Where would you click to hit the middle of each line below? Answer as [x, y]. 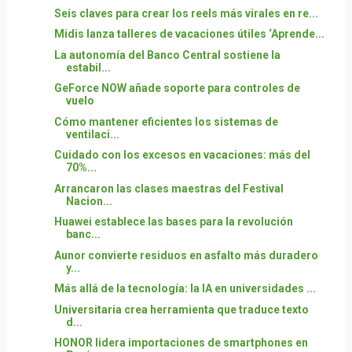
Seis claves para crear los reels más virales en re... [186, 13]
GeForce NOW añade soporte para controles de [177, 88]
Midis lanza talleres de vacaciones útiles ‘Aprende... [189, 34]
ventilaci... [92, 134]
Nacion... [89, 201]
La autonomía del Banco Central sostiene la [167, 55]
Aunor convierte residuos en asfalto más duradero [186, 255]
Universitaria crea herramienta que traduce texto [181, 309]
